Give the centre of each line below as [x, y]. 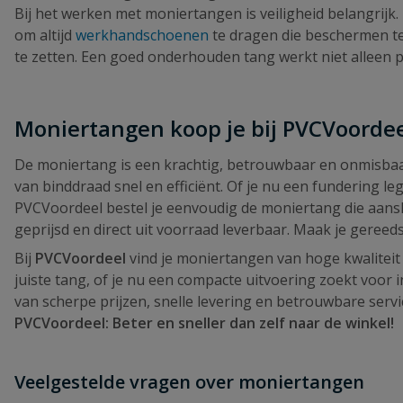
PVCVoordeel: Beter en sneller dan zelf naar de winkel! [204, 323]
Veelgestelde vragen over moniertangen [189, 382]
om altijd [45, 36]
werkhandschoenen [142, 36]
